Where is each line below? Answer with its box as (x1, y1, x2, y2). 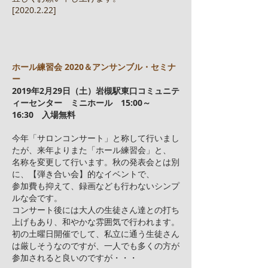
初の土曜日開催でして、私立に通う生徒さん (12, 228, 179, 239)
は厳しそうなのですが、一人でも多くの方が (12, 240, 179, 251)
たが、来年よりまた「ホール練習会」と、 (12, 144, 171, 156)
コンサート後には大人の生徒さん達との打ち (12, 204, 179, 215)
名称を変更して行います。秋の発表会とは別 (12, 156, 179, 167)
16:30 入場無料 (12, 109, 75, 120)
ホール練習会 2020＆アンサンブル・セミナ (12, 61, 176, 72)
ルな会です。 (12, 192, 62, 203)
